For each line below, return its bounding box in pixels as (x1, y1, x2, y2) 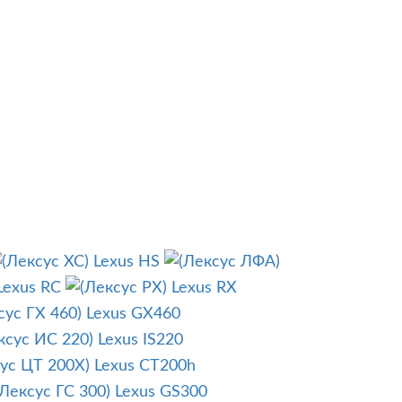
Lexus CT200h (94, 358, 196, 375)
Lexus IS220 (98, 332, 183, 349)
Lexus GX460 (86, 306, 180, 323)
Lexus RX (171, 280, 237, 297)
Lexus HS (93, 254, 160, 271)
